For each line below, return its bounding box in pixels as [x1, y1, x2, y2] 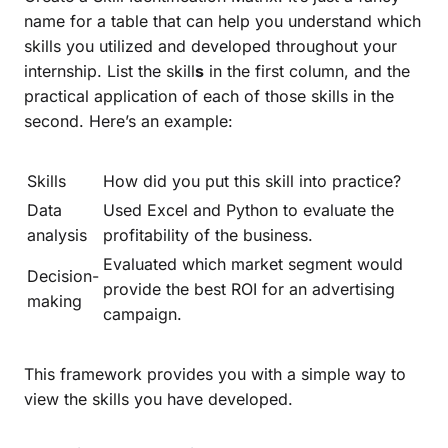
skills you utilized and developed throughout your [24, 35, 397, 56]
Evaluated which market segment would [103, 253, 403, 274]
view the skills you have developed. [24, 388, 293, 409]
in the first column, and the [204, 60, 410, 81]
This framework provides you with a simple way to [24, 363, 406, 384]
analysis [27, 224, 87, 245]
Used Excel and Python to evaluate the [103, 199, 394, 220]
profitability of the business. [103, 224, 313, 245]
